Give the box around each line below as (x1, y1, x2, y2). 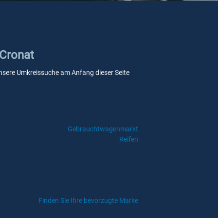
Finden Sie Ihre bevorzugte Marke (38, 197, 138, 204)
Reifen (119, 135, 138, 143)
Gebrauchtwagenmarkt (67, 125, 138, 133)
